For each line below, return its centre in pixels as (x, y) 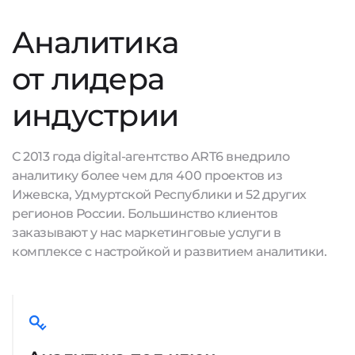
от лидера (88, 79)
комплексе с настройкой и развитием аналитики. (170, 252)
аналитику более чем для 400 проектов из (147, 176)
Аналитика (95, 42)
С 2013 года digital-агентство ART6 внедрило (151, 157)
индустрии (95, 115)
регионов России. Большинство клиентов (145, 214)
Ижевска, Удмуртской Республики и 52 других (159, 195)
